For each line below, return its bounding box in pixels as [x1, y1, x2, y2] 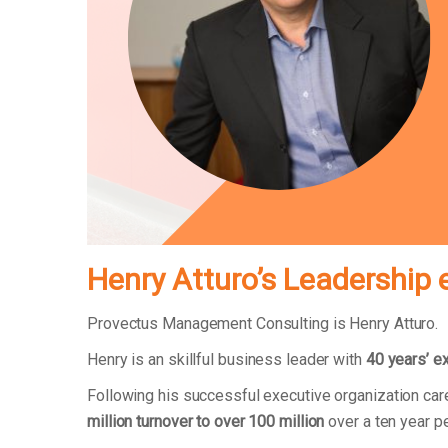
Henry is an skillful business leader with [87, 350, 366, 370]
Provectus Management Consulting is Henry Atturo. [87, 314, 439, 334]
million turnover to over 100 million [87, 412, 325, 432]
